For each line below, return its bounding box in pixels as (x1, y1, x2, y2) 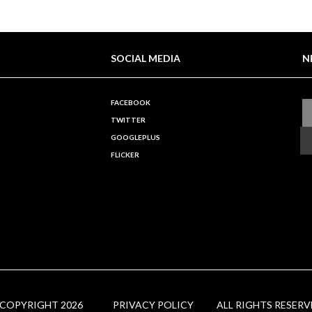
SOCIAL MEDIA (110, 52, 180, 65)
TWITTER (110, 116, 146, 125)
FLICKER (110, 150, 139, 159)
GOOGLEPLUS (110, 133, 160, 142)
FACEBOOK (110, 98, 150, 107)
